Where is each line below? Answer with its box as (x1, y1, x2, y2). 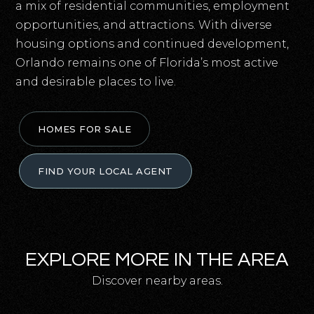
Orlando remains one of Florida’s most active (15, 56, 279, 69)
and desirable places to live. (15, 75, 177, 88)
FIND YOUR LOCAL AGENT (38, 165, 173, 177)
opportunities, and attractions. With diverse (15, 18, 273, 32)
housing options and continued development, (15, 37, 289, 50)
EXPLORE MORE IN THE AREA (25, 250, 289, 270)
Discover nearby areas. (91, 274, 223, 287)
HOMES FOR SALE (38, 123, 132, 135)
